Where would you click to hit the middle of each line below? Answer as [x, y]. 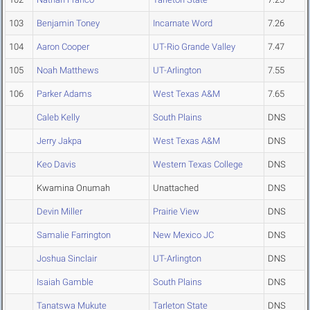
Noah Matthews [68, 71]
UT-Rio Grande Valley [194, 47]
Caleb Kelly [58, 118]
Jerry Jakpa [59, 141]
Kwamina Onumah [73, 188]
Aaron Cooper [63, 47]
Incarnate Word [183, 24]
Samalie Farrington [74, 235]
